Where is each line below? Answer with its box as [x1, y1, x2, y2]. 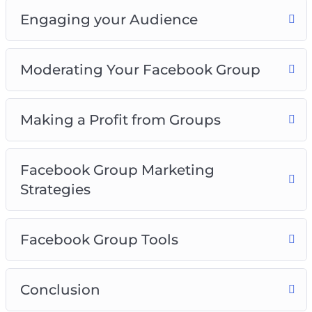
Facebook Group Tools [19, 231, 178, 248]
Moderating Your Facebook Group [19, 61, 260, 78]
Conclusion [19, 281, 100, 298]
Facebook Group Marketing [19, 161, 214, 178]
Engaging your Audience [19, 10, 198, 28]
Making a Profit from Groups [19, 111, 221, 128]
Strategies [19, 180, 91, 198]
